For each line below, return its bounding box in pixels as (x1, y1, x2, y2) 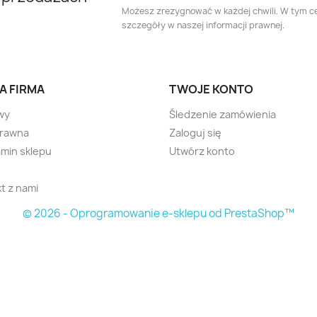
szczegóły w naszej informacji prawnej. (122, 19, 285, 31)
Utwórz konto (169, 144, 235, 158)
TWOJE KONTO (169, 81, 253, 97)
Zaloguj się (169, 126, 221, 139)
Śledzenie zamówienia (169, 108, 276, 121)
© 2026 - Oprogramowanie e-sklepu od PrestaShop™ (23, 206, 294, 221)
